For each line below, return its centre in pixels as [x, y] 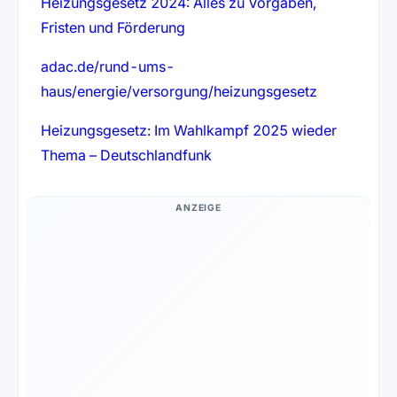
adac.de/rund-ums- [107, 66]
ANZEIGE [198, 207]
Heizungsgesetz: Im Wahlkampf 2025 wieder [188, 130]
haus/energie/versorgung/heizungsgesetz [179, 91]
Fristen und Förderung [113, 27]
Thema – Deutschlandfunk [126, 155]
